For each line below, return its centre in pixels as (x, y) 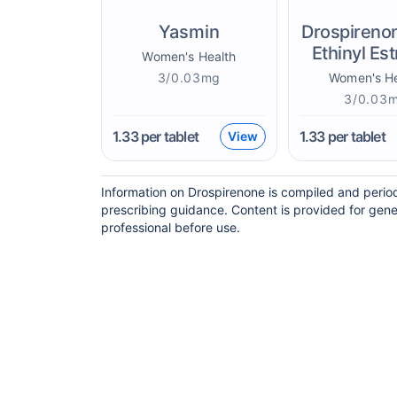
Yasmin (189, 32)
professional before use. (171, 227)
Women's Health (189, 56)
